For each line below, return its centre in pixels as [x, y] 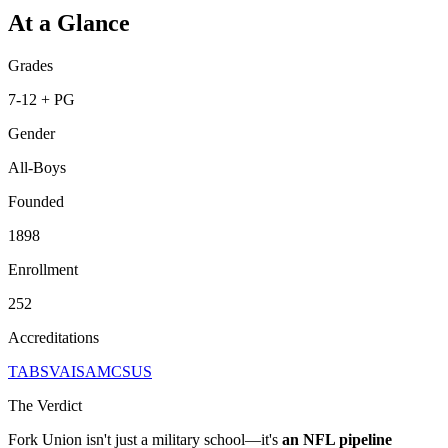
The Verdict [45, 405]
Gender [31, 133]
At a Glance [69, 22]
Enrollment [43, 269]
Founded [36, 201]
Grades [30, 65]
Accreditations [53, 337]
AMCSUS [118, 371]
